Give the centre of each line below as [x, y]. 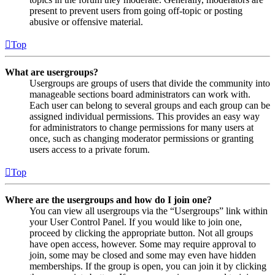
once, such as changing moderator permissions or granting [141, 138]
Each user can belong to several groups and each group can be [150, 105]
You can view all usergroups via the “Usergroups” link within [149, 211]
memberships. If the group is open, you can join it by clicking [148, 266]
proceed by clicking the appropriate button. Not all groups [141, 233]
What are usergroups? [52, 72]
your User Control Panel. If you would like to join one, [136, 222]
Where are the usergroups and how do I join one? [108, 199]
